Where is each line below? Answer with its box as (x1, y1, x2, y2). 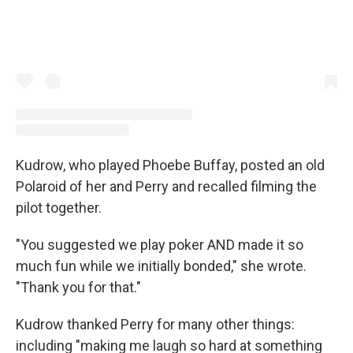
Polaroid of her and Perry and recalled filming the (16, 177, 317, 195)
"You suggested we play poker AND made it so (16, 236, 303, 253)
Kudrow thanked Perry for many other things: (16, 315, 295, 333)
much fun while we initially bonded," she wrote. (16, 257, 307, 274)
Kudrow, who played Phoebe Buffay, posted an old (16, 156, 325, 173)
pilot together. (16, 199, 102, 216)
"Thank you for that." (16, 278, 141, 295)
